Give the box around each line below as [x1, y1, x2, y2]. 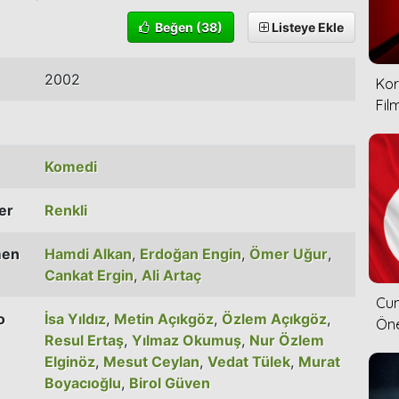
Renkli [45, 200, 87, 219]
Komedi [45, 157, 97, 175]
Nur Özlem [249, 330, 324, 349]
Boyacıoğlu [45, 373, 121, 392]
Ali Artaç [142, 265, 201, 284]
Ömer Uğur [249, 244, 328, 263]
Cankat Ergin [45, 265, 134, 284]
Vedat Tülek [208, 352, 290, 370]
